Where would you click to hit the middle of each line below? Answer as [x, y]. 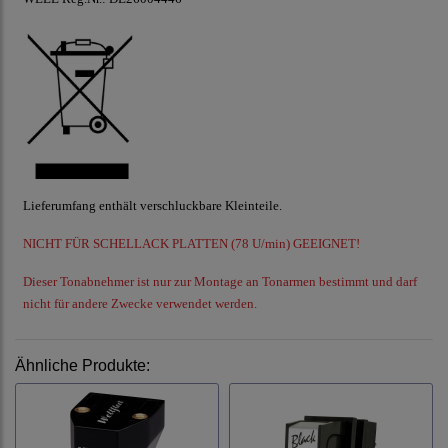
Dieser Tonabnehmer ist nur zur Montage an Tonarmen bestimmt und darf [220, 282]
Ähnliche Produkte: [82, 366]
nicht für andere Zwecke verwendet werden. [140, 304]
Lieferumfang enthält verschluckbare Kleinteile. [152, 206]
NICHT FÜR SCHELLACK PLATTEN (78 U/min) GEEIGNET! [191, 244]
